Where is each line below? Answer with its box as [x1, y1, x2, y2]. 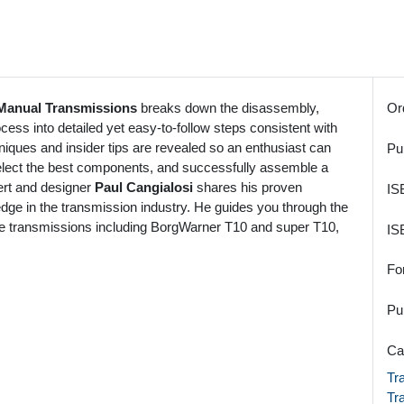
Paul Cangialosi [95, 179, 193, 196]
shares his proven [193, 179, 302, 196]
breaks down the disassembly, [137, 100, 319, 116]
